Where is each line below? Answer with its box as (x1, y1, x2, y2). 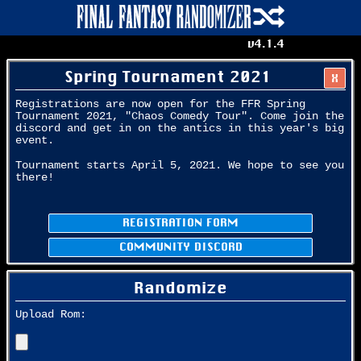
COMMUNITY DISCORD (118, 239, 243, 253)
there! (15, 171, 54, 184)
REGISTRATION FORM (122, 214, 239, 229)
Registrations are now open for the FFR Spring (15, 98, 305, 110)
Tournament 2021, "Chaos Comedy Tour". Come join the (15, 110, 344, 122)
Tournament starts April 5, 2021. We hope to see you (15, 159, 344, 172)
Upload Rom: (15, 309, 86, 322)
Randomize (134, 277, 227, 297)
